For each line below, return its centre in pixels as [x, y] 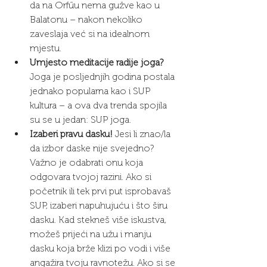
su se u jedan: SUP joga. [80, 120]
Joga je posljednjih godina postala [103, 77]
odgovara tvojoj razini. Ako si [92, 177]
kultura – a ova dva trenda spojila [100, 105]
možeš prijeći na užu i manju [92, 234]
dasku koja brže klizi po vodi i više [101, 249]
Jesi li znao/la [143, 134]
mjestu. [46, 48]
